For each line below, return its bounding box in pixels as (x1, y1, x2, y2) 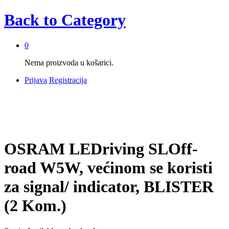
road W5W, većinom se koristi (4, 158, 213, 177)
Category (57, 11, 126, 30)
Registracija (49, 75, 87, 84)
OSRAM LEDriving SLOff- (4, 140, 198, 158)
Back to (4, 11, 57, 30)
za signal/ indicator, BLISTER (4, 177, 214, 196)
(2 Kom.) (4, 196, 66, 215)
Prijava (25, 75, 47, 84)
